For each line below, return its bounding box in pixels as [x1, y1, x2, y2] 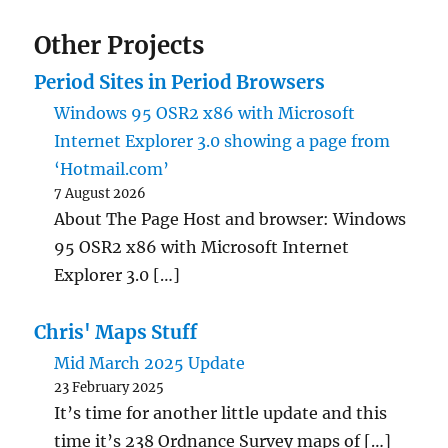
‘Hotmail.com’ [54, 159, 170, 180]
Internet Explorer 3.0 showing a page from [54, 131, 391, 152]
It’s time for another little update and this [54, 403, 388, 424]
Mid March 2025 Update [54, 353, 246, 374]
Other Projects [34, 30, 205, 62]
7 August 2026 [54, 185, 147, 203]
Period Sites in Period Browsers [34, 71, 326, 95]
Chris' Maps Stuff [34, 321, 198, 345]
